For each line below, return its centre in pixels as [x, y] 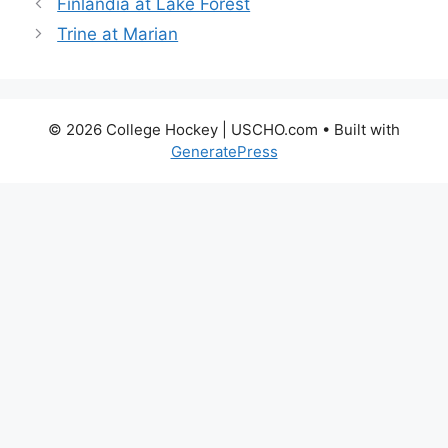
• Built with [359, 129]
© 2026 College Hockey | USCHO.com [183, 129]
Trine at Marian [118, 33]
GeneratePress [224, 151]
